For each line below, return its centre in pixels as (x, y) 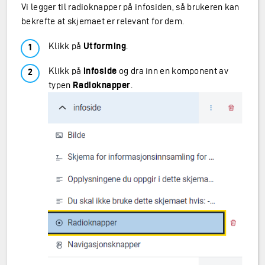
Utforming (105, 46)
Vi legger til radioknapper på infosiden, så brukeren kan (130, 7)
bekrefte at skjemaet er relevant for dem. (103, 21)
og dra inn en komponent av (172, 71)
